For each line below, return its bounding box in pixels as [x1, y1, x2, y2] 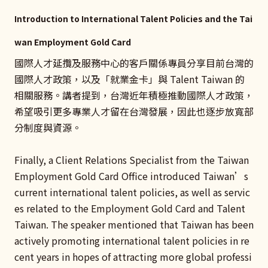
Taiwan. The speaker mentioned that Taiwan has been [14, 217, 254, 232]
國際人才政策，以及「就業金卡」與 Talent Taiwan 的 [14, 71, 245, 86]
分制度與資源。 [14, 120, 81, 135]
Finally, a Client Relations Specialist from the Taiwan [14, 153, 249, 167]
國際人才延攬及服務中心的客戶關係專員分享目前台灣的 [14, 55, 254, 70]
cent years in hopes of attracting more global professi [14, 249, 252, 264]
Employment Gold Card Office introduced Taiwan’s [14, 169, 248, 183]
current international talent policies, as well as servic [14, 185, 250, 199]
